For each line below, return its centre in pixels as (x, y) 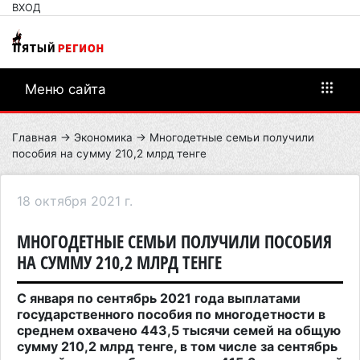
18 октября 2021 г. (75, 200)
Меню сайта (65, 89)
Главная (35, 137)
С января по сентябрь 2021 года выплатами (159, 298)
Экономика (103, 137)
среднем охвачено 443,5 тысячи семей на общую (179, 330)
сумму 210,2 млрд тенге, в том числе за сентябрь (177, 346)
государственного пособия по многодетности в (171, 314)
